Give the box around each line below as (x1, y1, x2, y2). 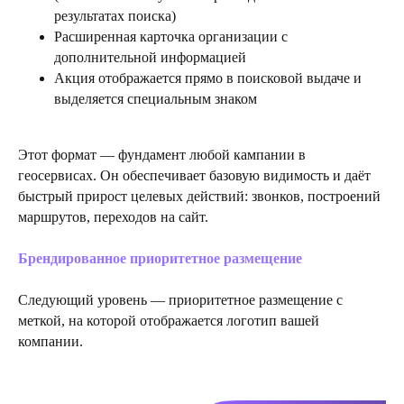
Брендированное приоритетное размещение (18, 250, 302, 266)
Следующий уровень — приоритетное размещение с (18, 291, 343, 308)
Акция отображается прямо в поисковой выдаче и (54, 69, 362, 86)
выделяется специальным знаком (54, 90, 257, 106)
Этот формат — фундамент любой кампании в (18, 146, 306, 162)
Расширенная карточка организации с (54, 28, 288, 44)
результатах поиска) (54, 7, 176, 23)
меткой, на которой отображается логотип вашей (18, 312, 319, 328)
